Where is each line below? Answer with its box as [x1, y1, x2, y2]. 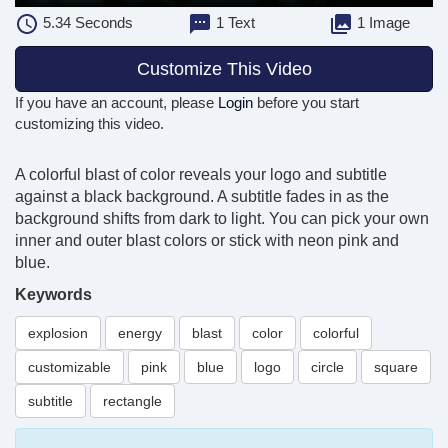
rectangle [103, 393, 162, 410]
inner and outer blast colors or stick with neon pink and [15, 232, 399, 250]
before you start [253, 94, 359, 112]
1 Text [212, 14, 256, 32]
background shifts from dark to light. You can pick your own [15, 210, 429, 228]
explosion [28, 325, 88, 342]
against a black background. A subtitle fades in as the [15, 188, 389, 206]
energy [118, 325, 162, 342]
